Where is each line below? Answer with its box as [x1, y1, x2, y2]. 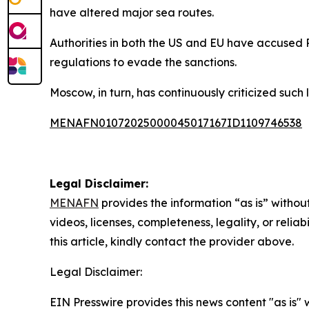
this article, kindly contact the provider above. [50, 234, 294, 248]
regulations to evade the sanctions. [50, 54, 237, 69]
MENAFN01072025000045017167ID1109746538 [50, 115, 302, 130]
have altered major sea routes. [50, 5, 214, 19]
